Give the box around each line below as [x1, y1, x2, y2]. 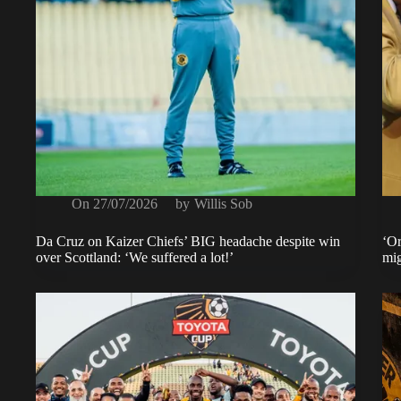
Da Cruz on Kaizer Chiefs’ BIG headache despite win [36, 234, 340, 250]
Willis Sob [193, 196, 252, 212]
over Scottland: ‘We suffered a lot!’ [36, 250, 234, 266]
